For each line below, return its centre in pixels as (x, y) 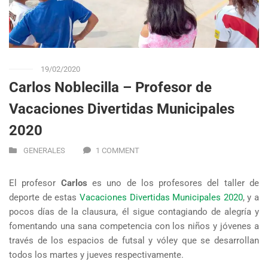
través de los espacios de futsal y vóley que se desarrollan (134, 241)
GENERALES (44, 151)
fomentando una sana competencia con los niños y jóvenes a (134, 226)
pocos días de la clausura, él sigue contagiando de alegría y (134, 212)
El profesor (35, 183)
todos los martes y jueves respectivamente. (96, 255)
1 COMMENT (118, 151)
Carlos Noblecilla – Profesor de (110, 88)
